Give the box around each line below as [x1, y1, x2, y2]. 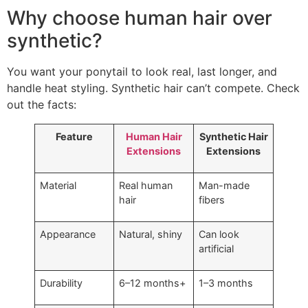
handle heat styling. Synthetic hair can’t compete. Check [7, 81, 300, 96]
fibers [199, 194, 225, 206]
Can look [199, 228, 240, 241]
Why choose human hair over [7, 6, 272, 30]
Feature [56, 131, 93, 143]
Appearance [40, 228, 96, 241]
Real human [119, 179, 173, 192]
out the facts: [7, 98, 76, 112]
